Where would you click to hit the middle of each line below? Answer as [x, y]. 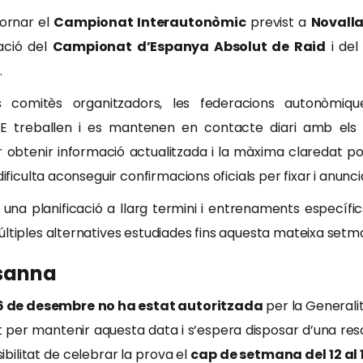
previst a [278, 22]
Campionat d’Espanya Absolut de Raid [189, 47]
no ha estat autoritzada [180, 306]
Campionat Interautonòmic [150, 22]
